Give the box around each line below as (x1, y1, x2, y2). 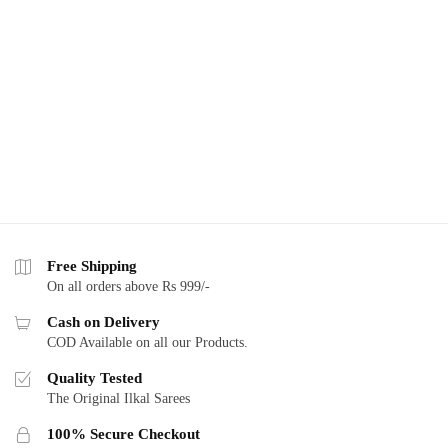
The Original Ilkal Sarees (47, 391, 190, 407)
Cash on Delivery (47, 314, 160, 331)
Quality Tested (47, 370, 142, 387)
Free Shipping (47, 258, 137, 275)
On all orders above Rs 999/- (47, 279, 210, 295)
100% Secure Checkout (47, 426, 200, 443)
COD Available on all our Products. (47, 335, 248, 351)
